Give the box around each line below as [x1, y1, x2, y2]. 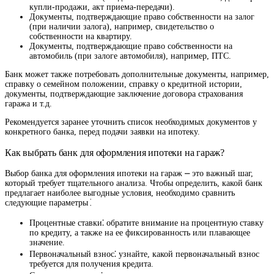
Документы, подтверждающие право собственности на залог [29, 12, 254, 21]
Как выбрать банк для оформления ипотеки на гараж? [5, 146, 224, 158]
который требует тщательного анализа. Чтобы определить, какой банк [5, 179, 262, 188]
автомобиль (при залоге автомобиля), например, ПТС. [29, 51, 231, 61]
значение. [29, 238, 65, 248]
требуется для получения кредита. [29, 259, 154, 269]
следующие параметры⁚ [5, 198, 93, 208]
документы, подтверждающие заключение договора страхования [5, 89, 243, 98]
